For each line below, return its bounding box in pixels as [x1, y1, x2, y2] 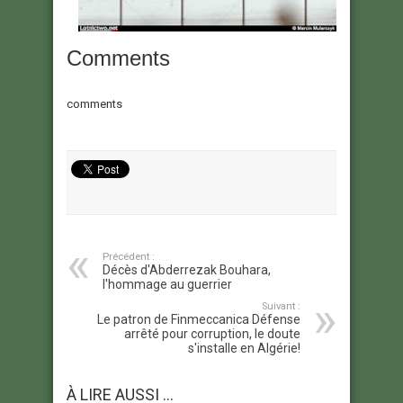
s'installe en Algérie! [188, 341, 300, 356]
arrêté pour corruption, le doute [124, 327, 300, 342]
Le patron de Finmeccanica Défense [97, 312, 300, 327]
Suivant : [262, 300, 300, 313]
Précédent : [103, 251, 155, 264]
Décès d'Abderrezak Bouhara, [103, 263, 271, 278]
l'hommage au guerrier [103, 277, 232, 292]
